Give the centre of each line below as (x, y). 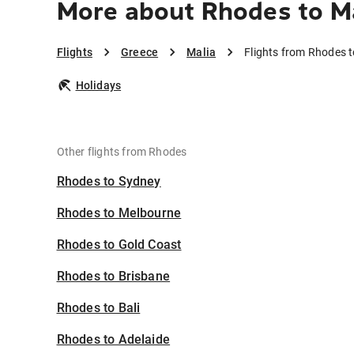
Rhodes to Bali (98, 308)
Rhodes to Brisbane (113, 277)
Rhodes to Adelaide (113, 340)
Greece (139, 53)
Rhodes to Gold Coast (119, 245)
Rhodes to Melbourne (119, 213)
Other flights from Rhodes (122, 152)
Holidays (98, 86)
